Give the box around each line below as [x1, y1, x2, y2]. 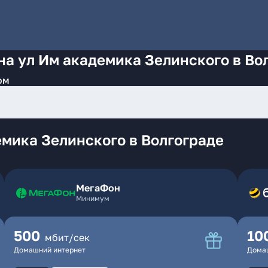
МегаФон [75, 182, 120, 194]
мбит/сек [44, 232, 90, 243]
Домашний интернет [13, 245, 86, 254]
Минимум [75, 194, 109, 203]
